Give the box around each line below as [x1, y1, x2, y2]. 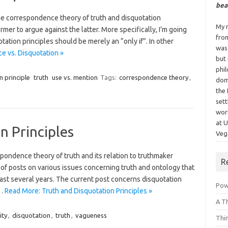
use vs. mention [51, 74, 98, 81]
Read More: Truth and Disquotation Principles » [4, 187, 152, 195]
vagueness [75, 212, 107, 219]
